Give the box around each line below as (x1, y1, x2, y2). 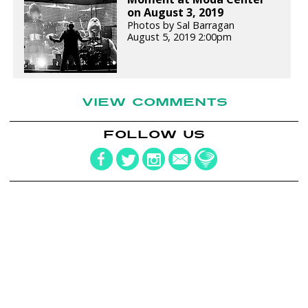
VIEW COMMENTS (82, 93, 228, 110)
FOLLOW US (102, 126, 205, 143)
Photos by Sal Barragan (127, 18, 235, 32)
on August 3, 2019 (127, 4, 224, 20)
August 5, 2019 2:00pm (127, 30, 232, 43)
